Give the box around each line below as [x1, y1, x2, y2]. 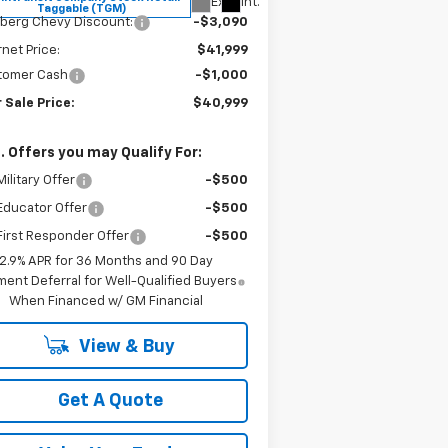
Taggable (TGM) [37, 2, 128, 14]
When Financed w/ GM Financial [8, 294, 203, 308]
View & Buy [76, 337, 176, 356]
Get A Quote [58, 391, 164, 410]
